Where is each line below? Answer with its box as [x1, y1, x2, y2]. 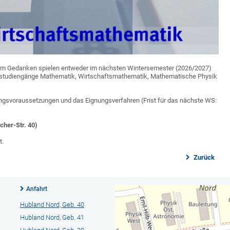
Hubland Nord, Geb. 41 [20, 213, 84, 221]
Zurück [191, 153, 215, 161]
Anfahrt [26, 185, 47, 193]
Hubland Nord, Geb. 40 [20, 200, 84, 208]
